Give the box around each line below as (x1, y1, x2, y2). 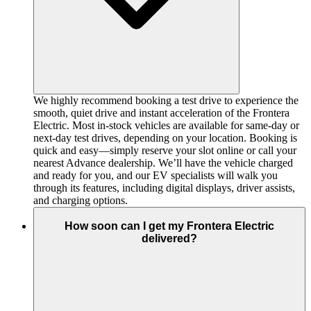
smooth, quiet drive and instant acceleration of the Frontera (33, 107, 289, 119)
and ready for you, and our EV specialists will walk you (33, 169, 278, 182)
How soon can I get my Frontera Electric (65, 219, 274, 232)
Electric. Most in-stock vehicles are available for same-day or (33, 119, 299, 132)
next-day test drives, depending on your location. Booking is (33, 132, 297, 144)
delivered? (142, 232, 197, 244)
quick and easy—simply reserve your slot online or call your (33, 144, 296, 157)
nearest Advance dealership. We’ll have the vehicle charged (33, 157, 293, 169)
